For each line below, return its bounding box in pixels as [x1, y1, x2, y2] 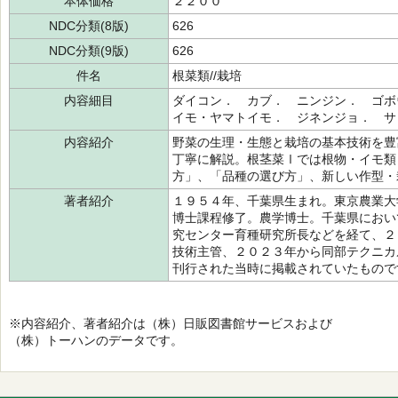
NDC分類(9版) [49, 44, 129, 58]
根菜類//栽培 [172, 68, 242, 83]
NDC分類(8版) [49, 19, 129, 33]
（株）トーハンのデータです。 [9, 333, 183, 347]
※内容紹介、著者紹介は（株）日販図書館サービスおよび [9, 316, 332, 330]
